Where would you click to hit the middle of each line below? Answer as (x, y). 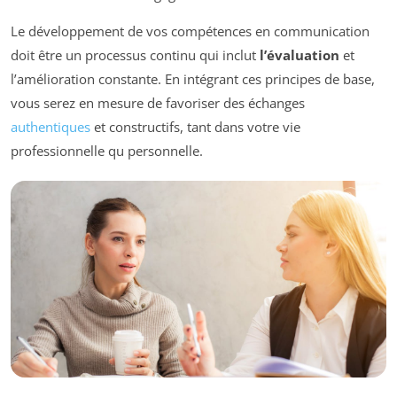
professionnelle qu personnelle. (107, 151)
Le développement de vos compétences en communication (190, 31)
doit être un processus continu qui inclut (135, 55)
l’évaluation (300, 55)
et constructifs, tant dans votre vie (195, 127)
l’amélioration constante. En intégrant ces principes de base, (193, 79)
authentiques (51, 127)
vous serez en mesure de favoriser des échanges (158, 103)
